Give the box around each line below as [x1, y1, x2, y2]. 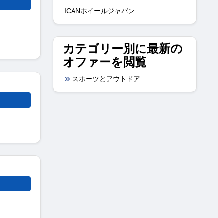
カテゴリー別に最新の [63, 41, 182, 55]
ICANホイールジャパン [64, 6, 135, 15]
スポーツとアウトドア [72, 74, 140, 83]
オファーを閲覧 [63, 55, 146, 69]
